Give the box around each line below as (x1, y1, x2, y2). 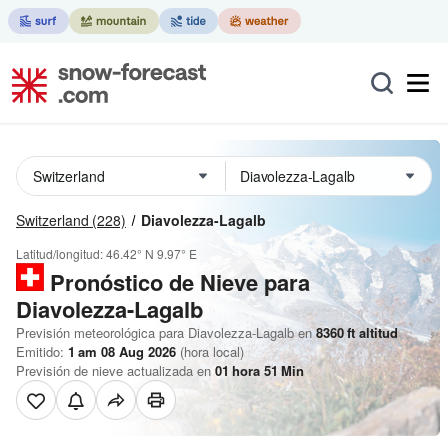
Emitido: (16, 342, 68, 361)
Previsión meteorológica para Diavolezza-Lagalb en (16, 323, 312, 342)
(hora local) (176, 342, 244, 361)
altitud (355, 323, 398, 342)
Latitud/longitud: (16, 245, 106, 262)
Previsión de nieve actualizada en (16, 361, 215, 380)
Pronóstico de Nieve (50, 266, 258, 298)
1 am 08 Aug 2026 (68, 342, 176, 361)
